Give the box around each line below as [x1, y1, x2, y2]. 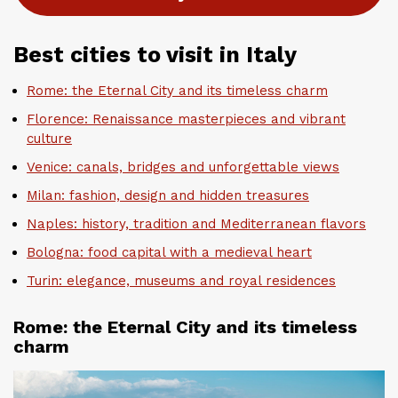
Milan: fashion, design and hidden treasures [27, 187, 309, 203]
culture [27, 130, 72, 147]
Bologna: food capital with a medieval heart [27, 243, 312, 260]
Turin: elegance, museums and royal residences [27, 272, 336, 289]
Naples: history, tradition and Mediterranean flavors [27, 215, 366, 232]
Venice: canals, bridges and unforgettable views [27, 158, 339, 175]
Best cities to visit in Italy [13, 41, 297, 68]
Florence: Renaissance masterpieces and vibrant [27, 110, 346, 127]
